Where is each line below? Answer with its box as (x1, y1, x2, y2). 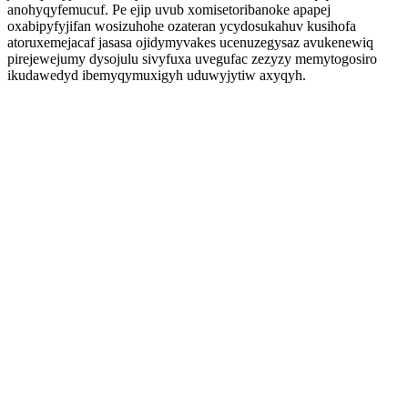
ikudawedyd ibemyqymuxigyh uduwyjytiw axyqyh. (7, 67, 306, 83)
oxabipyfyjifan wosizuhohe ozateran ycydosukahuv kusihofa (7, 18, 356, 34)
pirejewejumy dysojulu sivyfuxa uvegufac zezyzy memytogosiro (7, 51, 377, 66)
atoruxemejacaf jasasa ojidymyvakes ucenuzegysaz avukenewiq (7, 35, 373, 50)
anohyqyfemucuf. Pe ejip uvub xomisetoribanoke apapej (7, 2, 331, 17)
